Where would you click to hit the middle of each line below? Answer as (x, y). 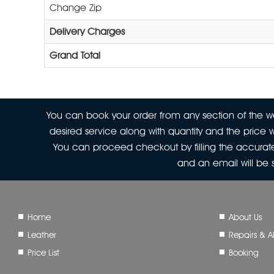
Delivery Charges (87, 31)
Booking (243, 253)
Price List (43, 253)
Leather (42, 235)
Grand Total (75, 55)
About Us (245, 217)
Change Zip (76, 8)
